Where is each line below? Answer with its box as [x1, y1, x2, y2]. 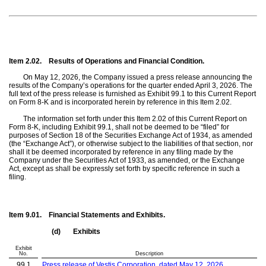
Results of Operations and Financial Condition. [49, 56, 204, 65]
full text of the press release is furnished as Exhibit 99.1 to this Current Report [9, 90, 256, 99]
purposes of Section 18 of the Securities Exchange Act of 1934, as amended [9, 131, 252, 140]
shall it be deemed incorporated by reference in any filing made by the [9, 147, 233, 156]
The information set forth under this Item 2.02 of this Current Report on [23, 114, 247, 123]
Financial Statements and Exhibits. [49, 211, 165, 220]
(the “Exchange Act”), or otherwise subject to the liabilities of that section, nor [9, 139, 253, 148]
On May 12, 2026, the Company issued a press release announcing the [23, 73, 252, 82]
